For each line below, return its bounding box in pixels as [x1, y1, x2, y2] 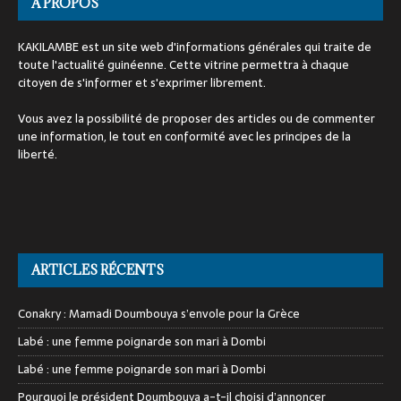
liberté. [18, 145, 57, 165]
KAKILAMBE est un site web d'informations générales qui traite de [18, 38, 371, 57]
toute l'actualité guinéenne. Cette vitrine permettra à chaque [18, 55, 349, 75]
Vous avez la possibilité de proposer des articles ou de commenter [18, 109, 375, 129]
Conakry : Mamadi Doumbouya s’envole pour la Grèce [18, 304, 300, 324]
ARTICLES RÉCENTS [31, 261, 164, 279]
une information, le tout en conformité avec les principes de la [18, 127, 351, 147]
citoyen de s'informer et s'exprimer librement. [18, 73, 266, 93]
